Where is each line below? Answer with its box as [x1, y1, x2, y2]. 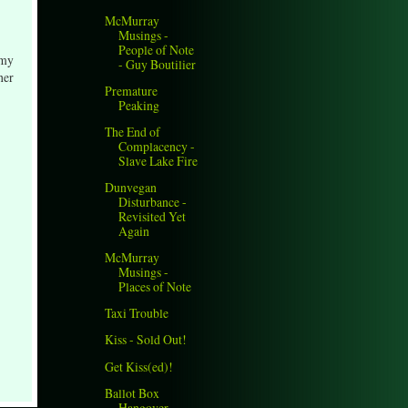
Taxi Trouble [105, 304, 169, 322]
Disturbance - [118, 193, 188, 211]
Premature [105, 81, 158, 99]
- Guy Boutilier [118, 55, 197, 73]
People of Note [118, 40, 195, 58]
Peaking [118, 96, 160, 114]
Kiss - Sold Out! [105, 331, 188, 349]
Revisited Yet [118, 208, 187, 226]
